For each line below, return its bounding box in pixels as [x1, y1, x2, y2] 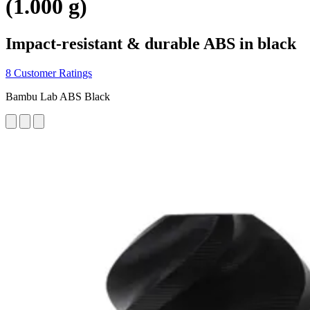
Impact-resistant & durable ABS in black [6, 34, 296, 53]
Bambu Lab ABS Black [6, 90, 110, 102]
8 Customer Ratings [6, 66, 92, 79]
